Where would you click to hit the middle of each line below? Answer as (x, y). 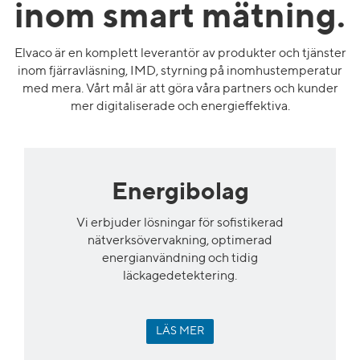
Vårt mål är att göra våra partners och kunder (212, 89)
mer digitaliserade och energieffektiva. (180, 106)
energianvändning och (167, 258)
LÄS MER (180, 331)
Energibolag (180, 192)
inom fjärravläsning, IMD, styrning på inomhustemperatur (180, 71)
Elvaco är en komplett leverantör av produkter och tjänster (180, 53)
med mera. (53, 89)
